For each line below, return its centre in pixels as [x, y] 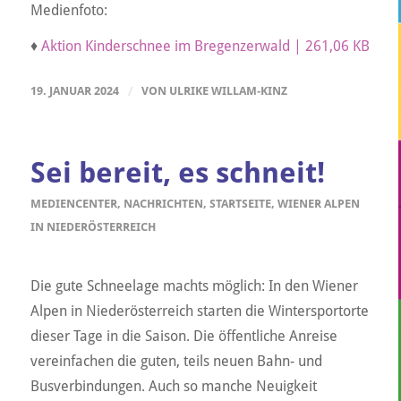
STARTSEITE [240, 204]
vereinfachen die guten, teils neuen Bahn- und [176, 361]
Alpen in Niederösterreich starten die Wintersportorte [199, 311]
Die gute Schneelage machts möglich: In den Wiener [194, 286]
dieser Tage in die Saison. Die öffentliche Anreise [183, 336]
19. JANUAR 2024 [74, 91]
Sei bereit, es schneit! [177, 173]
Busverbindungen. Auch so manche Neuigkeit [173, 386]
